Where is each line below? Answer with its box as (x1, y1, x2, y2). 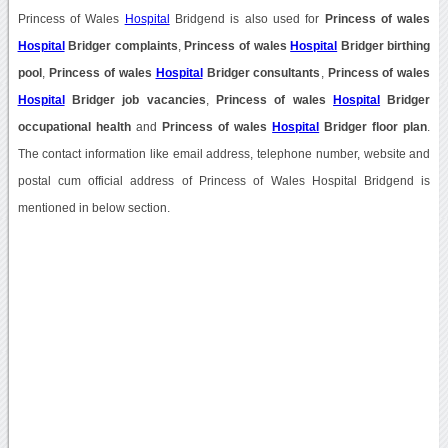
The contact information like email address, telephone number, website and (17, 147, 431, 160)
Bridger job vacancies (64, 93, 206, 106)
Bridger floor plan (319, 120, 428, 133)
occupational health (17, 120, 131, 133)
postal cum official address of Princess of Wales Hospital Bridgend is (17, 174, 431, 187)
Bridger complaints (64, 39, 178, 52)
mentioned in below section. (17, 201, 170, 214)
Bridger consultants (202, 66, 321, 79)
